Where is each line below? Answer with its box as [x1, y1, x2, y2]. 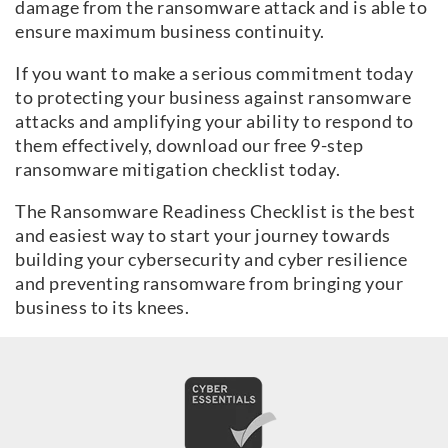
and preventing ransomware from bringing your [15, 272, 403, 295]
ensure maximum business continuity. [15, 20, 328, 43]
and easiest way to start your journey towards [15, 224, 391, 247]
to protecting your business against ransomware [15, 86, 411, 109]
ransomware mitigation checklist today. [15, 158, 344, 181]
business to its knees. [15, 296, 189, 319]
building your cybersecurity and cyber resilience [15, 248, 407, 271]
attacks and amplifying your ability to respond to [15, 110, 414, 133]
